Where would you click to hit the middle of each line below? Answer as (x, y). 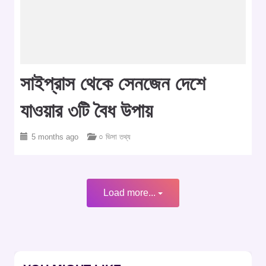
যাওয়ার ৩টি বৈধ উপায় (86, 111)
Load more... (131, 193)
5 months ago (55, 137)
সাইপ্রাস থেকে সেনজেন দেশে (113, 84)
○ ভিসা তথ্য (115, 137)
